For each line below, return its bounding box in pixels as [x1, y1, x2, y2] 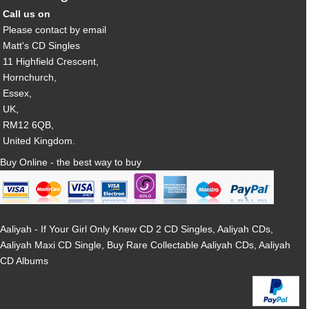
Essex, [3, 87, 32, 99]
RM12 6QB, [3, 119, 54, 130]
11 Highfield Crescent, [3, 55, 99, 67]
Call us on [3, 8, 51, 19]
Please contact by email [3, 23, 107, 35]
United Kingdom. [3, 134, 76, 146]
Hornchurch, [3, 71, 57, 83]
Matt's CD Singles [3, 39, 81, 51]
